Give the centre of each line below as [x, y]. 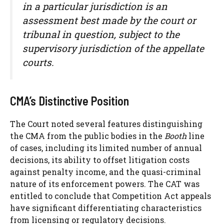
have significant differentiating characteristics [106, 207]
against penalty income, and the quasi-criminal [105, 171]
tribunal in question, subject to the [101, 34]
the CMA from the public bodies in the [87, 135]
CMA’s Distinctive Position [69, 100]
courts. [38, 62]
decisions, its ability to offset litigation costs [100, 159]
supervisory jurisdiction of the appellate [113, 48]
